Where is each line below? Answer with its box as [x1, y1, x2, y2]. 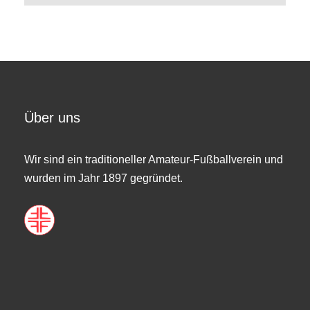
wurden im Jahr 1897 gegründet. [24, 172, 183, 184]
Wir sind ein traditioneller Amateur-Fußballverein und [24, 154, 283, 165]
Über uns [24, 110, 80, 125]
